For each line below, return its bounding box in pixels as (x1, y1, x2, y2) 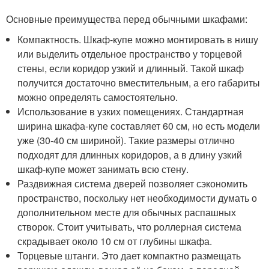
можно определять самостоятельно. (17, 90, 178, 104)
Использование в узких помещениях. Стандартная (17, 104, 244, 118)
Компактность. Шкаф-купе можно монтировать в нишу (17, 32, 259, 46)
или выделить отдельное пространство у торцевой (17, 47, 243, 61)
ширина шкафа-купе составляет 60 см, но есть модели (17, 119, 261, 133)
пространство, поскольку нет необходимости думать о (17, 191, 258, 205)
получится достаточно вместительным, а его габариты (17, 76, 261, 89)
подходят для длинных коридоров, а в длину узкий (17, 148, 243, 162)
